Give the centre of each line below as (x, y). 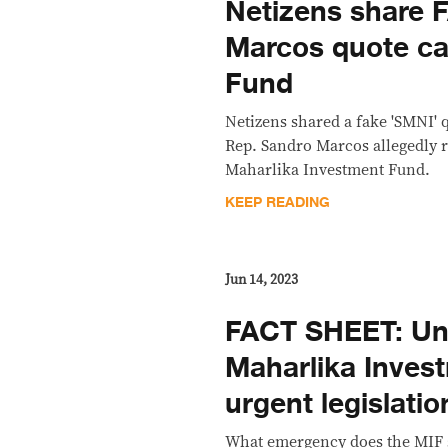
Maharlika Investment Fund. (328, 170)
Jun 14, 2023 (262, 280)
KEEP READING (278, 202)
